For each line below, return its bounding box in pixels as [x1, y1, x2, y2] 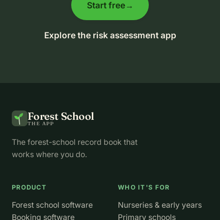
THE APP [27, 120, 55, 127]
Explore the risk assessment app [44, 29, 176, 40]
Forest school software [12, 200, 93, 210]
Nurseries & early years [118, 200, 202, 210]
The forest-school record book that [12, 137, 137, 147]
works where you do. [12, 150, 87, 160]
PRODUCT [12, 184, 47, 192]
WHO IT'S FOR [118, 184, 170, 192]
